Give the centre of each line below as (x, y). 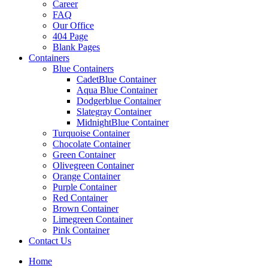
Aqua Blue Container (117, 90)
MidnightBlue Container (123, 122)
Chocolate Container (92, 144)
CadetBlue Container (116, 79)
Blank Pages (76, 47)
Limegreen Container (93, 219)
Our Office (73, 25)
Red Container (80, 198)
